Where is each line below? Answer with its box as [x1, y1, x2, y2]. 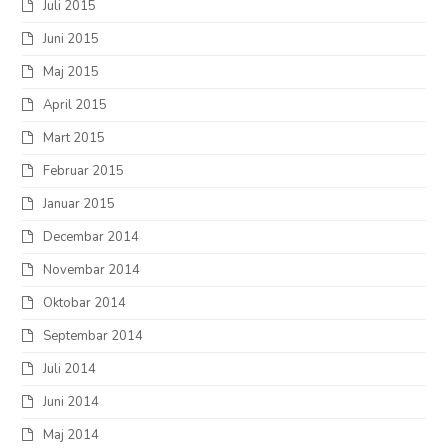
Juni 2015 [43, 29, 100, 48]
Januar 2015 [43, 194, 116, 213]
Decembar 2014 [43, 227, 140, 246]
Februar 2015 [43, 161, 125, 180]
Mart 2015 [43, 128, 106, 147]
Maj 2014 [43, 425, 100, 444]
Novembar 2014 [43, 260, 141, 279]
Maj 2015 [43, 62, 100, 81]
